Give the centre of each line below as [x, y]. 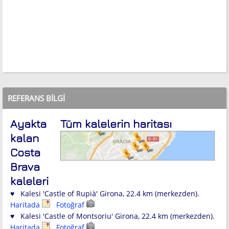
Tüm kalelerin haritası [116, 123]
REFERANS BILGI [36, 98]
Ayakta [28, 123]
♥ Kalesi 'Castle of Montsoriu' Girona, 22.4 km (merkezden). [112, 216]
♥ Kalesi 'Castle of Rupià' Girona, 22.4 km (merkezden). [105, 193]
